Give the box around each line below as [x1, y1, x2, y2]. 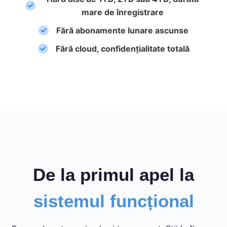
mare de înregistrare [81, 7, 164, 17]
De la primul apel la [33, 164, 194, 184]
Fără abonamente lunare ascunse [56, 25, 188, 35]
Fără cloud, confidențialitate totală [55, 43, 190, 54]
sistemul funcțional [33, 191, 194, 211]
